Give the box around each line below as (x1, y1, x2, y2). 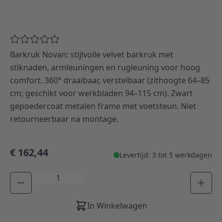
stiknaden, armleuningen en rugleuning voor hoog (10, 61, 200, 73)
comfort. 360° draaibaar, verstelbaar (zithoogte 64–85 (10, 74, 210, 86)
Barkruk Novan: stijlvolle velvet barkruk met (10, 49, 173, 60)
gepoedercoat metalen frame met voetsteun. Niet (10, 100, 196, 111)
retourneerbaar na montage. (10, 113, 118, 124)
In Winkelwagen (87, 200, 147, 211)
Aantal (31, 171, 55, 183)
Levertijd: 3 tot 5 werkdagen (119, 150, 212, 160)
